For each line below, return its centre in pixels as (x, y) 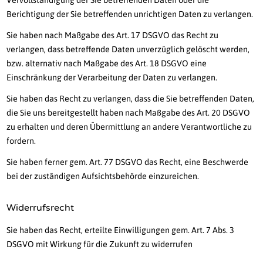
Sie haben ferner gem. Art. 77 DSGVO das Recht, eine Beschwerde (128, 162)
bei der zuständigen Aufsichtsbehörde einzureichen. (103, 176)
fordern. (21, 141)
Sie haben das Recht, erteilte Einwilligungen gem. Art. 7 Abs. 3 (121, 230)
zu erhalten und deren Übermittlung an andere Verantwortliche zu (129, 127)
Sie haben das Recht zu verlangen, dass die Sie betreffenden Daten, (131, 99)
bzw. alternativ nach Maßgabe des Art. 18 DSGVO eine (107, 64)
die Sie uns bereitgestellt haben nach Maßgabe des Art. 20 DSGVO (129, 113)
